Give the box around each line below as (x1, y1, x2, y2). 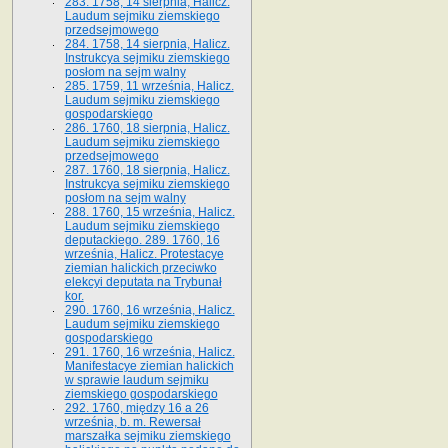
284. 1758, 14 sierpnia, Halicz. (64, 36, 230, 51)
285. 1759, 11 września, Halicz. (64, 78, 234, 93)
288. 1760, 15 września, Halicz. (64, 204, 235, 219)
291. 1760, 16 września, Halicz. (64, 344, 235, 359)
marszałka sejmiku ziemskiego (64, 428, 231, 443)
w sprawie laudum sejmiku (64, 372, 209, 387)
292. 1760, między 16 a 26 (64, 400, 209, 415)
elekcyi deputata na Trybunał (64, 274, 222, 289)
